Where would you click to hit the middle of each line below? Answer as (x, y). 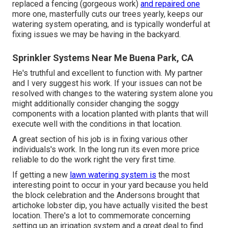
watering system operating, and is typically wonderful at (111, 24)
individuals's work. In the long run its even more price (106, 149)
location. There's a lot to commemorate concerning (101, 215)
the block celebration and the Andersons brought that (106, 195)
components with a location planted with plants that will (110, 113)
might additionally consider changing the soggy (96, 103)
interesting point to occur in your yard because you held (110, 185)
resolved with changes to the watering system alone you (112, 93)
